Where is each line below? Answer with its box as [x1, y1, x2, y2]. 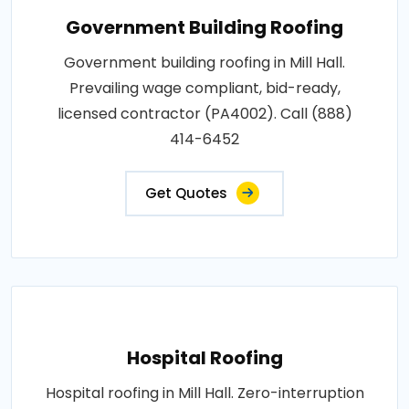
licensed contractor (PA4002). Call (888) [57, 102, 352, 124]
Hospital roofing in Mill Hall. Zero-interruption [45, 382, 364, 404]
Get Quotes [145, 183, 227, 203]
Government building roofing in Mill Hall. [64, 51, 345, 73]
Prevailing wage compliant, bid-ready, [68, 77, 341, 99]
